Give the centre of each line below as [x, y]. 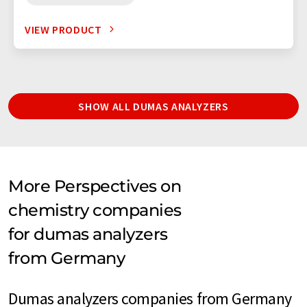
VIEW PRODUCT [63, 29]
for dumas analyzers [88, 234]
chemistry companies [95, 210]
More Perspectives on [95, 186]
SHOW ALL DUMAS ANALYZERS [153, 106]
